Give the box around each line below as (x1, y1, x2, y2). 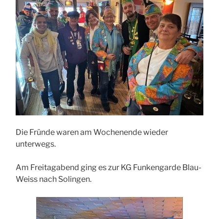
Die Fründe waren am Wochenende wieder (16, 128, 168, 137)
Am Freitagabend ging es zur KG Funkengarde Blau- (16, 163, 201, 173)
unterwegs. (16, 139, 56, 149)
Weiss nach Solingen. (16, 175, 91, 184)
